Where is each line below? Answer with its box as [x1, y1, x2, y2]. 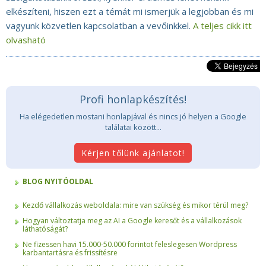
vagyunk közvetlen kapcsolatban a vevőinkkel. [6, 20, 193, 32]
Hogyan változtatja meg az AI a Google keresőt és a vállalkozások [23, 216, 242, 226]
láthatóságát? [23, 224, 68, 235]
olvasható [6, 34, 46, 46]
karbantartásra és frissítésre [23, 248, 118, 258]
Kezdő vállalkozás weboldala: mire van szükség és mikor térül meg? [23, 200, 248, 211]
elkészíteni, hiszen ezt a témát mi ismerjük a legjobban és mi [6, 5, 254, 18]
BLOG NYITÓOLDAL [23, 176, 93, 187]
